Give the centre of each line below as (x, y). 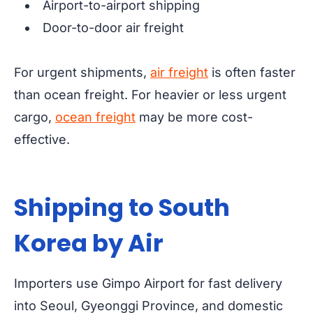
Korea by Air (89, 243)
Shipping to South (122, 208)
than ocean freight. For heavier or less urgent (150, 95)
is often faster (252, 73)
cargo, (35, 117)
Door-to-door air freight (113, 28)
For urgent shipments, (82, 73)
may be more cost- (194, 117)
